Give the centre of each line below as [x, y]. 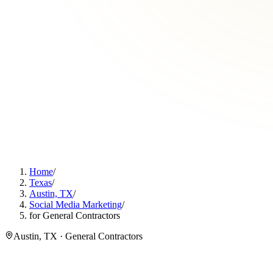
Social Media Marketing [76, 204]
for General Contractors [75, 215]
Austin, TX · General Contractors [78, 236]
